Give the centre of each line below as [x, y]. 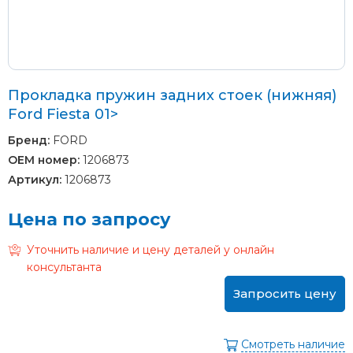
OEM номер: [44, 160]
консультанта [64, 267]
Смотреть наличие [293, 344]
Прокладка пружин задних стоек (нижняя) [172, 95]
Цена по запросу [89, 219]
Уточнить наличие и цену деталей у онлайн [150, 249]
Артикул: [35, 179]
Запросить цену [285, 293]
